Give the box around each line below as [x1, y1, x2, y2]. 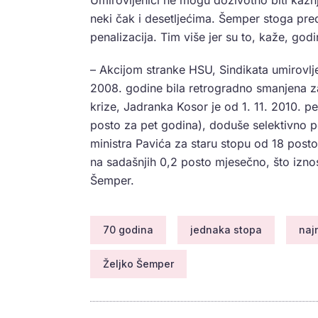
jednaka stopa [190, 224, 262, 236]
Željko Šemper [103, 258, 174, 270]
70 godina [103, 224, 153, 236]
